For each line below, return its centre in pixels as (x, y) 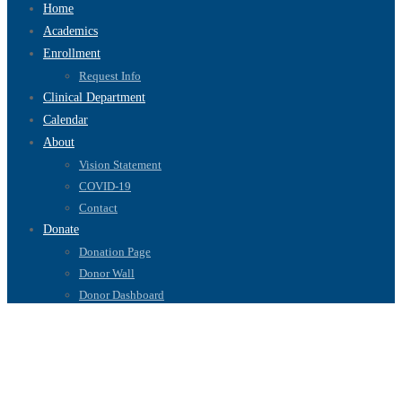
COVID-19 (105, 186)
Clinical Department (94, 97)
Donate (61, 229)
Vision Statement (120, 164)
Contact (98, 207)
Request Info (110, 75)
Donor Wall (107, 273)
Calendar (66, 119)
